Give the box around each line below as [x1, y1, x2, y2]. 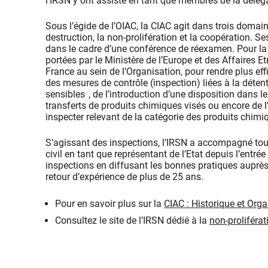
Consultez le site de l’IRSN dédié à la [55, 214, 209, 226]
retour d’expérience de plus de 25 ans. [45, 170, 203, 182]
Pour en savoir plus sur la [55, 197, 164, 209]
